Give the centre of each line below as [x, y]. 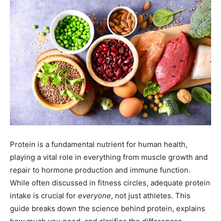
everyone [94, 196]
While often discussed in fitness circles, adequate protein [110, 183]
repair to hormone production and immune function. [100, 170]
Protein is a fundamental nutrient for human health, [99, 144]
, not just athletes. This [151, 196]
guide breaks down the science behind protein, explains [108, 208]
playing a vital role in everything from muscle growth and [109, 157]
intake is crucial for [44, 196]
